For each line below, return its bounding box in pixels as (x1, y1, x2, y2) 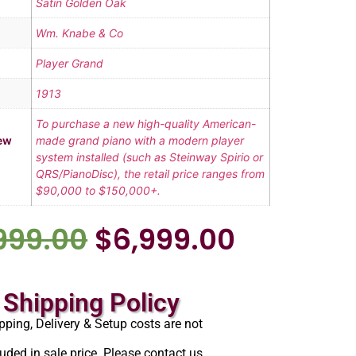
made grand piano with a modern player (35, 133, 244, 148)
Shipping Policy (2, 288, 180, 319)
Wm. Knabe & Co (35, 26, 123, 41)
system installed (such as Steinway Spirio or (35, 150, 263, 164)
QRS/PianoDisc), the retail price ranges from (35, 167, 265, 181)
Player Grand (35, 56, 103, 71)
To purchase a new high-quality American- (35, 117, 256, 131)
